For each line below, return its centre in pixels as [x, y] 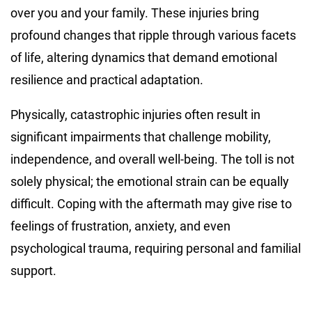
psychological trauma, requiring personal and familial [156, 248]
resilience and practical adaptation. [107, 79]
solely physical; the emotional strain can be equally [150, 181]
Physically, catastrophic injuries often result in [135, 114]
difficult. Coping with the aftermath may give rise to [151, 203]
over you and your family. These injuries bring [135, 13]
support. [33, 270]
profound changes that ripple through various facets [153, 35]
